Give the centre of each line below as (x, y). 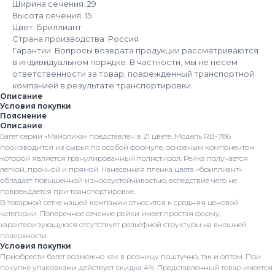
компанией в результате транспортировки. (103, 86)
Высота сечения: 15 (52, 16)
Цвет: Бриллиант (47, 27)
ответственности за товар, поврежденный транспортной (133, 74)
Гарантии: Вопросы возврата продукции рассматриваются (135, 51)
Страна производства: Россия (76, 39)
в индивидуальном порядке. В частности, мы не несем (125, 62)
